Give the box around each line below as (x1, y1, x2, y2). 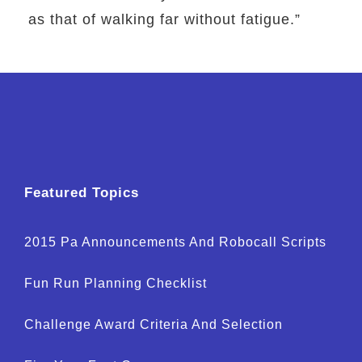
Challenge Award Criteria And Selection (24, 318, 283, 332)
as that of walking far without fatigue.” (28, 11, 301, 28)
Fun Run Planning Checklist (24, 276, 207, 291)
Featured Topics (24, 185, 139, 201)
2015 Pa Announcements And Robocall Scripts (24, 235, 326, 250)
